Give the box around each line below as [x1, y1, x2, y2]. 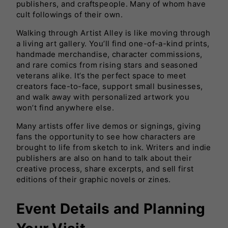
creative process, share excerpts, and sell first [16, 163, 194, 174]
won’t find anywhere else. [16, 102, 115, 112]
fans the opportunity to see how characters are [16, 131, 196, 141]
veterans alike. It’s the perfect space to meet [16, 70, 186, 80]
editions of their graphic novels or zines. [16, 174, 171, 184]
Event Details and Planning [16, 199, 206, 217]
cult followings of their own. [16, 9, 123, 19]
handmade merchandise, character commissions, [16, 49, 203, 59]
